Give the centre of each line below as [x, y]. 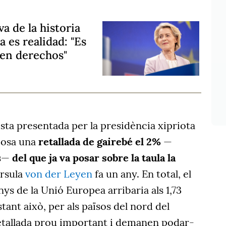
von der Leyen [59, 174]
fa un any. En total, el [142, 174]
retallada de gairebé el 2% [100, 142]
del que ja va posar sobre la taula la [94, 158]
